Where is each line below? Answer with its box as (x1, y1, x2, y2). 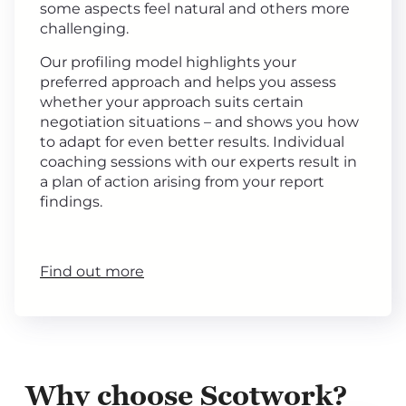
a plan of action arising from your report (40, 172, 324, 190)
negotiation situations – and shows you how (40, 112, 359, 130)
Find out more (40, 262, 144, 280)
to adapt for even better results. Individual (40, 132, 344, 150)
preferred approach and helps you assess (40, 72, 336, 91)
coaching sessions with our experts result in (40, 152, 357, 170)
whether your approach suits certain (40, 92, 304, 111)
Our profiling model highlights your (40, 53, 296, 71)
